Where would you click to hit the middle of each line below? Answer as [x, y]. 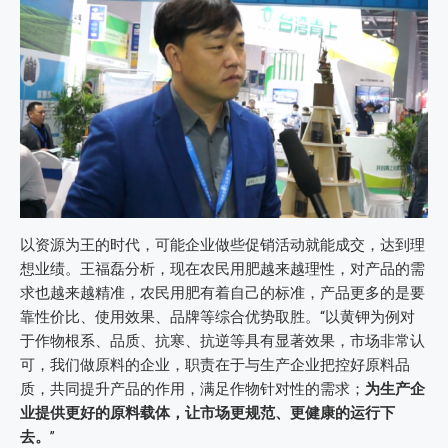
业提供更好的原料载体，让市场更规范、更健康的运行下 [207, 413]
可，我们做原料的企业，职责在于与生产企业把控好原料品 [215, 365]
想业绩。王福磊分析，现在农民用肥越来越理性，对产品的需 [222, 269]
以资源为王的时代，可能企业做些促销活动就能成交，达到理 [222, 245]
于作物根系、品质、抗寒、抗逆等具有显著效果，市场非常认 [222, 341]
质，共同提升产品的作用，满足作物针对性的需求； [192, 389]
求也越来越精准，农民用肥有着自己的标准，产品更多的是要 [222, 293]
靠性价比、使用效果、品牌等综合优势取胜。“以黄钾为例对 [217, 317]
